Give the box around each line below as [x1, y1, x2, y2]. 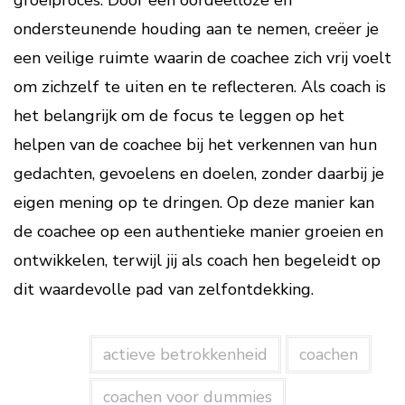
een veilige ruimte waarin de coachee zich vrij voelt [14, 47, 391, 69]
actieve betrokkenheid [102, 344, 268, 365]
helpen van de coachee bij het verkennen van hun [14, 134, 377, 155]
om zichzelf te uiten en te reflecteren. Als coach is [14, 76, 386, 98]
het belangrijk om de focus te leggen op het [14, 105, 344, 127]
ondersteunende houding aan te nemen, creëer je [14, 18, 379, 40]
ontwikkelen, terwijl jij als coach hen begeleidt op [14, 250, 381, 271]
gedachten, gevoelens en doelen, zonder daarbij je [14, 163, 384, 184]
